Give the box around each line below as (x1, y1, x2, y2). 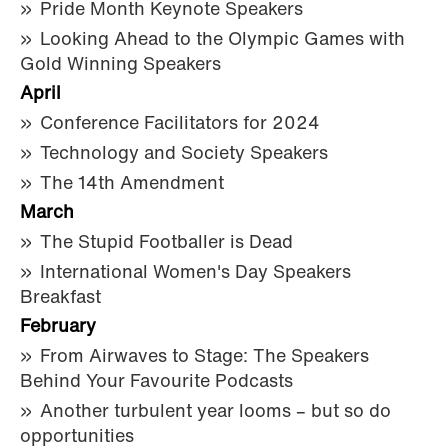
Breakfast (20, 288, 101, 308)
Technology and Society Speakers (40, 144, 328, 164)
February (20, 317, 96, 337)
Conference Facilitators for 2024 (40, 114, 320, 134)
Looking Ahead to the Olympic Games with (40, 30, 405, 50)
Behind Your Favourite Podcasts (20, 372, 293, 392)
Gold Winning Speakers (20, 55, 221, 75)
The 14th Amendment (40, 174, 224, 194)
